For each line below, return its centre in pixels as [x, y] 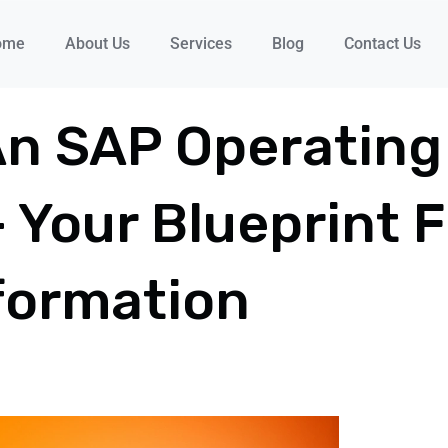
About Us [97, 43]
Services [200, 43]
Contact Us [382, 43]
